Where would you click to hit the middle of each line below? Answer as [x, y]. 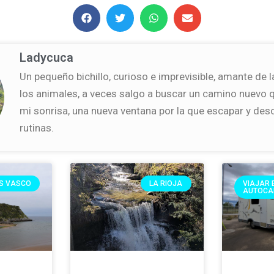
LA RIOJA [166, 183]
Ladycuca [47, 58]
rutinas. [37, 128]
